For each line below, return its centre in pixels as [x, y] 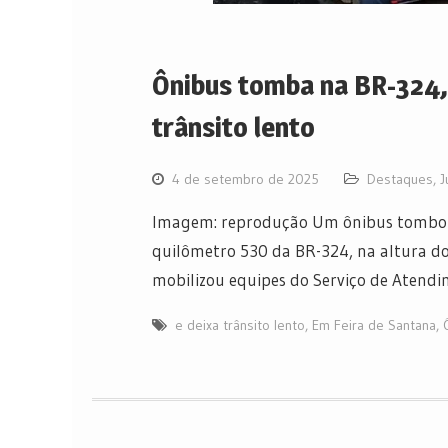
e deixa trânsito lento [240, 324]
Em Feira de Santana [374, 324]
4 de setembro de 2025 [245, 178]
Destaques [400, 178]
